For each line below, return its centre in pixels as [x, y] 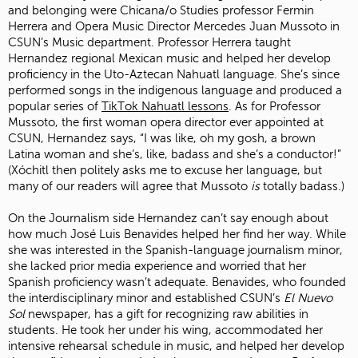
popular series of [55, 107]
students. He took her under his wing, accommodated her [165, 330]
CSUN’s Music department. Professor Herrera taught [149, 43]
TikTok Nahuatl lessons [165, 107]
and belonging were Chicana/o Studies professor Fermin [161, 11]
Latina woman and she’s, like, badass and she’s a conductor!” [175, 155]
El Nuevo [308, 298]
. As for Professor [274, 107]
